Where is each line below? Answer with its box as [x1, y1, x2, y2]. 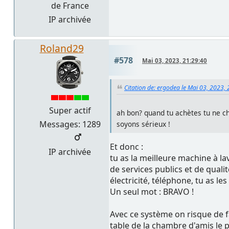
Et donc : [110, 141, 143, 152]
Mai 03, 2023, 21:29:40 [142, 57, 207, 65]
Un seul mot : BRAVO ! [110, 186, 194, 197]
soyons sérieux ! [117, 119, 170, 129]
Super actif [49, 105, 91, 117]
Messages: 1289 [39, 119, 101, 130]
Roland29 [39, 41, 84, 56]
